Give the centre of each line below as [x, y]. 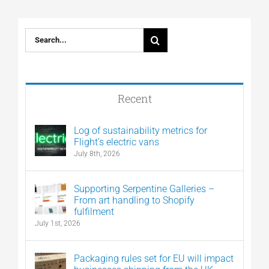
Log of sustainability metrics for [140, 130]
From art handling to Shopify [134, 200]
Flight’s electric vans [116, 142]
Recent [134, 98]
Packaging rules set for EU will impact [153, 258]
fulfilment [94, 211]
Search [40, 31]
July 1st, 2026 [57, 223]
